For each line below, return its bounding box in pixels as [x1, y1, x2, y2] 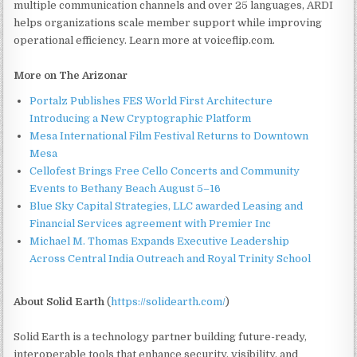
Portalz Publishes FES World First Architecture [29, 95, 273, 107]
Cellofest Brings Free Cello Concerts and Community [29, 165, 300, 177]
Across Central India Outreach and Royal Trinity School [29, 253, 312, 265]
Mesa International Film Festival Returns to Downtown [29, 130, 309, 142]
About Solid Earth [14, 296, 105, 308]
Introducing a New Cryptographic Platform [29, 112, 252, 124]
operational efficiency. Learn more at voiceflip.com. [14, 34, 276, 46]
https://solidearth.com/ [111, 296, 226, 308]
